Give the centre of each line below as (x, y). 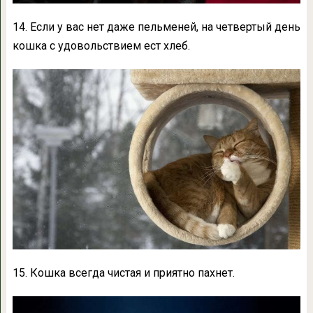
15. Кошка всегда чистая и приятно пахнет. (123, 273)
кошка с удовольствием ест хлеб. (101, 46)
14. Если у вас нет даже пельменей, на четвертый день (156, 27)
